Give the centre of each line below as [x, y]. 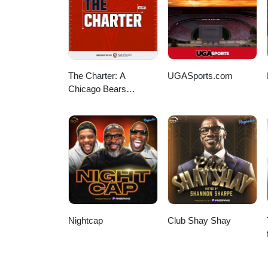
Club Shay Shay [200, 221]
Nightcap [86, 221]
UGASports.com [200, 76]
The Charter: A [97, 76]
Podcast [84, 102]
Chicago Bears [97, 89]
